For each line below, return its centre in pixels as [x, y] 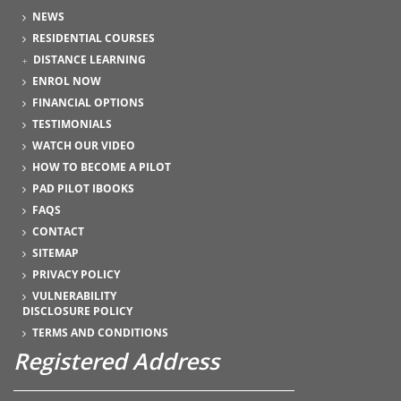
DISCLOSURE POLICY [77, 311]
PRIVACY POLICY [76, 274]
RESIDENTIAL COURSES [94, 38]
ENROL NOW [67, 81]
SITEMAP [55, 252]
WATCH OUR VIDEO [84, 145]
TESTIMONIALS [72, 124]
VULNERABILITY [74, 295]
